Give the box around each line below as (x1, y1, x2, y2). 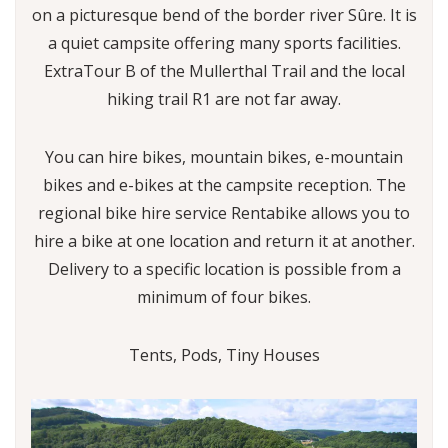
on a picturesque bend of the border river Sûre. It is (31, 4, 417, 26)
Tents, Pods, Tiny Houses (128, 344, 320, 366)
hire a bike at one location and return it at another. (33, 230, 415, 252)
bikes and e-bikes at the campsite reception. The (42, 174, 406, 196)
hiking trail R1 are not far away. (107, 88, 341, 110)
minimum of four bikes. (137, 286, 311, 308)
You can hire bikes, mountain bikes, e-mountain (45, 146, 403, 168)
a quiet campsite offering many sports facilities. (47, 32, 401, 54)
